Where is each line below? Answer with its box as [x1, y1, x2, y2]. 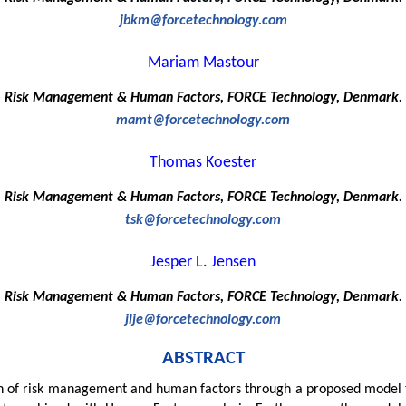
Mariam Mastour [147, 54, 259, 72]
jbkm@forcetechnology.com [119, 14, 287, 29]
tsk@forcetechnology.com [125, 213, 281, 228]
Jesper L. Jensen [150, 254, 256, 272]
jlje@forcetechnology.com [125, 313, 281, 328]
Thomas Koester [150, 154, 256, 172]
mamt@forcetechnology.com [116, 113, 290, 129]
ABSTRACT [161, 349, 245, 369]
